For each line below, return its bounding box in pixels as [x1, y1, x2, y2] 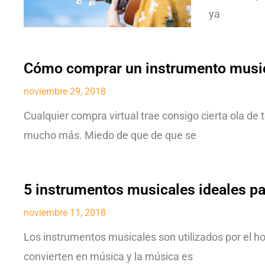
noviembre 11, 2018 [24, 206, 106, 218]
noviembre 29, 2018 [24, 85, 106, 97]
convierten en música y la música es [24, 250, 193, 263]
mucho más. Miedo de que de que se [24, 129, 196, 141]
